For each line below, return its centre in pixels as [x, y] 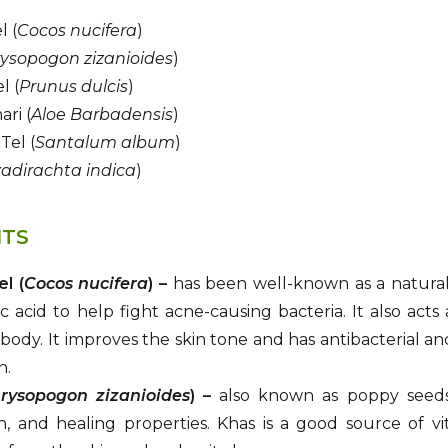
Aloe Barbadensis [102, 115]
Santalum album [105, 143]
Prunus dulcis [74, 87]
